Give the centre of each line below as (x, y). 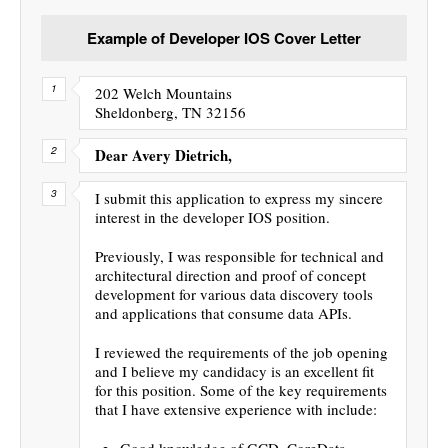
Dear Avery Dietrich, (163, 154)
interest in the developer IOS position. (212, 216)
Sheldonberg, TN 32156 (170, 111)
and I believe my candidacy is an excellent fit (234, 370)
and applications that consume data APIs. (223, 312)
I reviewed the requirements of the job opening (241, 351)
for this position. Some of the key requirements (241, 389)
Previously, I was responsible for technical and (239, 255)
